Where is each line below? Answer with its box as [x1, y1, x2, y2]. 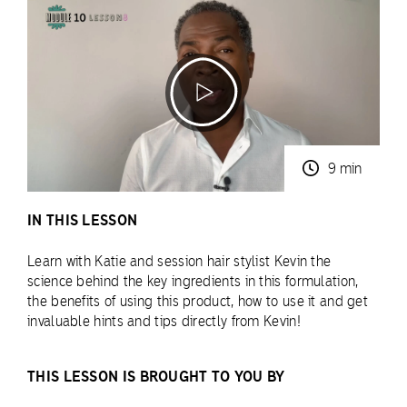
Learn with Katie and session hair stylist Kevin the [27, 252, 332, 270]
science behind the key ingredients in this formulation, [27, 272, 359, 290]
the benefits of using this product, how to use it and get [27, 292, 369, 310]
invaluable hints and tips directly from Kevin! [27, 312, 301, 330]
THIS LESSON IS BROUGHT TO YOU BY [27, 366, 285, 385]
